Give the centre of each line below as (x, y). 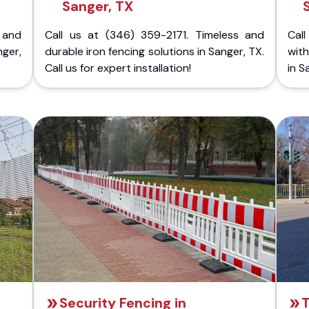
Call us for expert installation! (118, 68)
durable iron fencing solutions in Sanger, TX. (154, 51)
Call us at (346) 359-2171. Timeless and (154, 35)
